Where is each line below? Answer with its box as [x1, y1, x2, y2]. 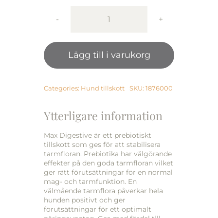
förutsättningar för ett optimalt [44, 204, 151, 214]
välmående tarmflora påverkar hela [44, 186, 163, 195]
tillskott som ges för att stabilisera [44, 140, 161, 149]
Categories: [44, 84, 81, 92]
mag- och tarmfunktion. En [44, 177, 137, 186]
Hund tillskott [81, 84, 125, 92]
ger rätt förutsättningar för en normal [44, 167, 173, 177]
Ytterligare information [44, 108, 163, 123]
